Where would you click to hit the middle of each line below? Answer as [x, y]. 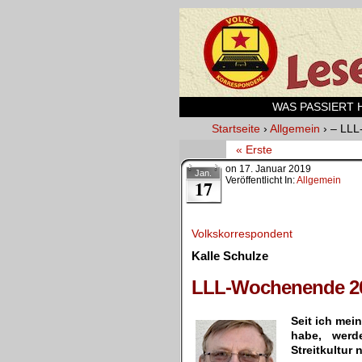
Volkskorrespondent [242, 234]
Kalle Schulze [230, 256]
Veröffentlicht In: [261, 180]
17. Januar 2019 [275, 169]
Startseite [236, 128]
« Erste [254, 149]
